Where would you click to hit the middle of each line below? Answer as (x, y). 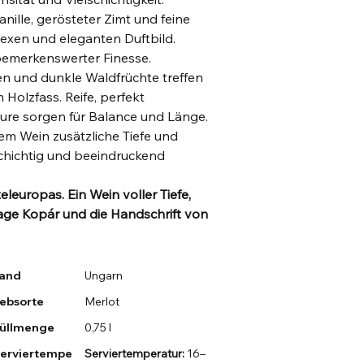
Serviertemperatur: (135, 354)
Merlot (102, 302)
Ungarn (104, 276)
